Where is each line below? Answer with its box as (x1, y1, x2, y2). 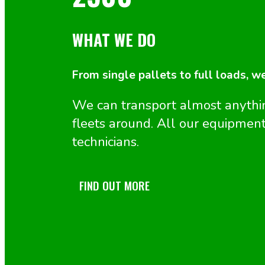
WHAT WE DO (72, 27, 156, 51)
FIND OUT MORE (79, 177, 150, 195)
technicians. (72, 132, 139, 151)
